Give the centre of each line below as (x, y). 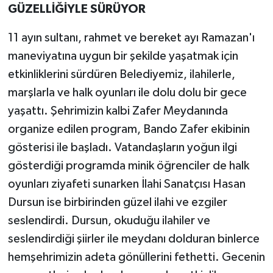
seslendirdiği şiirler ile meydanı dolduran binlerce (133, 239)
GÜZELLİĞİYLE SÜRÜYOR (76, 9)
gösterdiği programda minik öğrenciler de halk (128, 165)
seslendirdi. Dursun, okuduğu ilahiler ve (109, 220)
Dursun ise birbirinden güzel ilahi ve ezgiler (117, 202)
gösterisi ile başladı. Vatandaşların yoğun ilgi (122, 147)
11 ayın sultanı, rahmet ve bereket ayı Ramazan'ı (131, 37)
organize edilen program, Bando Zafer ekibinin (129, 129)
